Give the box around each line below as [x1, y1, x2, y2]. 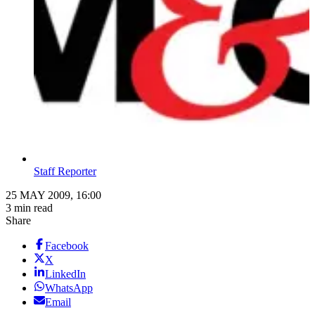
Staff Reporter [34, 165, 96, 178]
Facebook [45, 240, 89, 252]
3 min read [6, 202, 53, 214]
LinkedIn [45, 268, 86, 281]
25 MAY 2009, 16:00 [6, 189, 101, 202]
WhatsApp [45, 282, 93, 295]
